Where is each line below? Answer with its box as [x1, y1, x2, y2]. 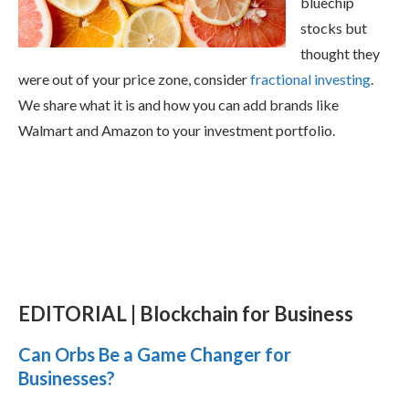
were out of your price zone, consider [18, 69, 250, 88]
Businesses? [18, 366, 115, 389]
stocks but [300, 18, 367, 37]
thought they [300, 44, 380, 62]
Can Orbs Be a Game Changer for [18, 342, 291, 365]
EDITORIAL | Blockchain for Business [18, 300, 353, 326]
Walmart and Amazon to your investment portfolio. [18, 121, 335, 139]
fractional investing [250, 69, 371, 88]
